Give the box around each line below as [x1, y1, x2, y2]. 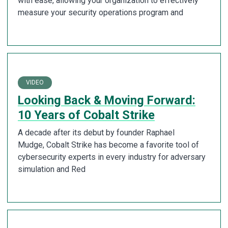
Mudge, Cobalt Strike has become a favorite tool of [18, 139, 199, 150]
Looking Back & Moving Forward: [18, 93, 195, 107]
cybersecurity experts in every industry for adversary [18, 152, 206, 162]
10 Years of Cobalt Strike [18, 107, 155, 122]
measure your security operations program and [18, 8, 183, 18]
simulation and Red [18, 164, 85, 174]
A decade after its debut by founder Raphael [18, 127, 175, 137]
